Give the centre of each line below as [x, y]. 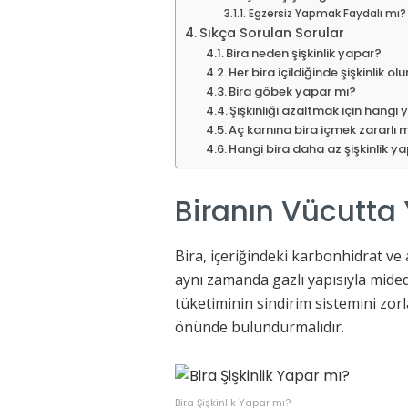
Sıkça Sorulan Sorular [271, 32]
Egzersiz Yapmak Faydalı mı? [327, 13]
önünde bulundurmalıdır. [260, 327]
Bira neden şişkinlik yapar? [304, 53]
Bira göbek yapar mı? [293, 91]
